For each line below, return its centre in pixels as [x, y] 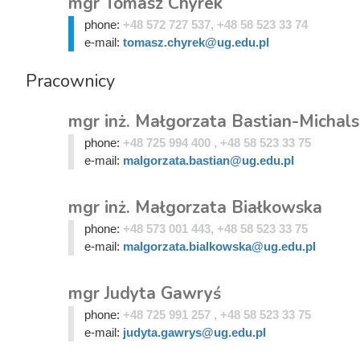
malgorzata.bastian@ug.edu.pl [208, 160]
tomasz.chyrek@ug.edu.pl [196, 42]
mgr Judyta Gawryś [145, 293]
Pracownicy [70, 81]
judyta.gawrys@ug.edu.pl [194, 332]
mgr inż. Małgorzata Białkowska [195, 207]
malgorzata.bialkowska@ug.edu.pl [219, 246]
